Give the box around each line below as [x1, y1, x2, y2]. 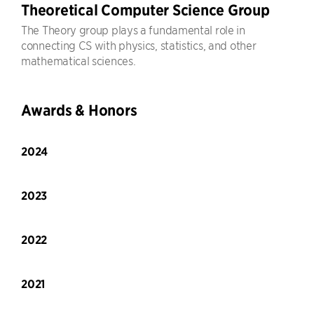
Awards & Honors [21, 101, 137, 120]
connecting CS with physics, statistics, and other [21, 38, 257, 52]
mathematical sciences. [21, 53, 136, 67]
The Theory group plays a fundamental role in [21, 22, 245, 36]
